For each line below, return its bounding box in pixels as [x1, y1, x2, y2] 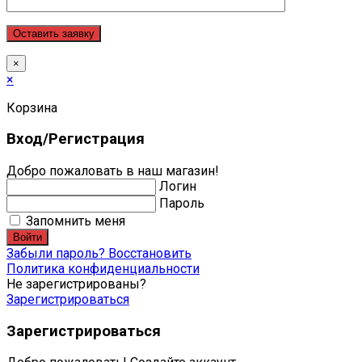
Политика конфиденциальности [6, 261, 200, 277]
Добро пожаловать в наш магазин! [6, 163, 219, 179]
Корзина [6, 99, 57, 116]
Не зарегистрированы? [6, 276, 146, 293]
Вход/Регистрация [6, 130, 145, 149]
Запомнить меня [23, 213, 125, 229]
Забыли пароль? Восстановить [6, 246, 192, 262]
